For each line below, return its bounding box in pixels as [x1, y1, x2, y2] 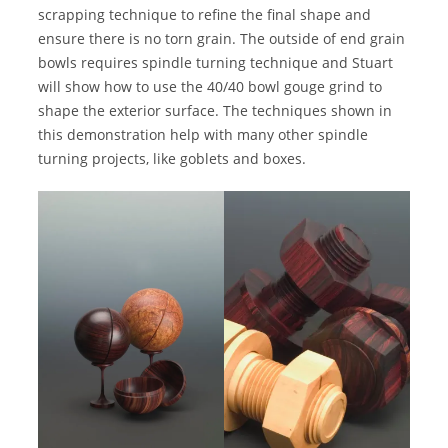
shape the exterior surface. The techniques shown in [38, 101, 393, 121]
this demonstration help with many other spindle [38, 125, 369, 145]
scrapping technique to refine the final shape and [38, 5, 372, 25]
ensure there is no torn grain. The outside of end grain [38, 29, 406, 49]
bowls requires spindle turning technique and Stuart [38, 53, 394, 73]
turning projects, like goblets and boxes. [38, 149, 307, 169]
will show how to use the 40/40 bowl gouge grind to [38, 77, 383, 97]
